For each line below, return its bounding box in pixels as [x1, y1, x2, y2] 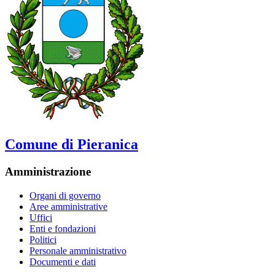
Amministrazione [5, 165, 91, 179]
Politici [29, 234, 56, 246]
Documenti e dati [29, 257, 96, 268]
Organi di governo [29, 190, 101, 201]
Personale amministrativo [29, 246, 126, 257]
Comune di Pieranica [5, 136, 138, 153]
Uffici [29, 212, 52, 223]
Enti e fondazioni [29, 223, 96, 234]
